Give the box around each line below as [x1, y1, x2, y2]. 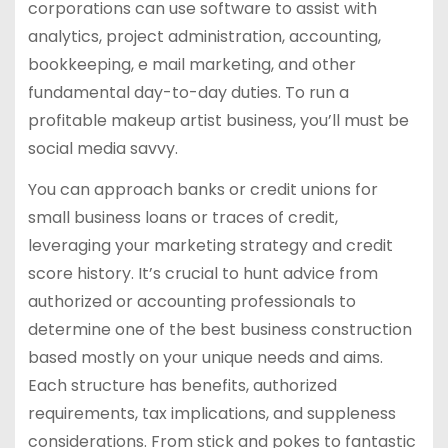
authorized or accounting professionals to [27, 290, 356, 314]
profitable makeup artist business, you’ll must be [27, 109, 409, 133]
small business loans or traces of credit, [27, 206, 338, 230]
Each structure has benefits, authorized [27, 374, 337, 398]
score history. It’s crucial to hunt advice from [27, 262, 378, 286]
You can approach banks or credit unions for [27, 178, 378, 202]
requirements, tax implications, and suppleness [27, 402, 396, 426]
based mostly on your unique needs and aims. [27, 346, 383, 370]
